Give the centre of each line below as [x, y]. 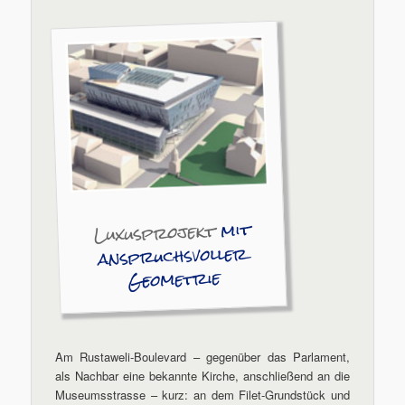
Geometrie [174, 280]
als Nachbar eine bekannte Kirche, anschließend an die [202, 376]
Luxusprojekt [158, 233]
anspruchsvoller [173, 256]
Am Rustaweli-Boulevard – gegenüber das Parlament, [202, 357]
